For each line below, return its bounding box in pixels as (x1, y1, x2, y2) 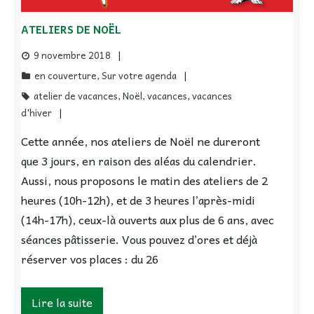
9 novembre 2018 (34, 48, 111, 63)
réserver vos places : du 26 (21, 250, 158, 268)
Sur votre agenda (102, 68, 177, 83)
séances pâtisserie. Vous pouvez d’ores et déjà (21, 230, 257, 249)
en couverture (34, 68, 97, 83)
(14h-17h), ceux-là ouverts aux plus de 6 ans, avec (21, 210, 274, 229)
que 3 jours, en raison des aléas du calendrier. (21, 151, 257, 170)
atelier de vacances (34, 88, 118, 104)
